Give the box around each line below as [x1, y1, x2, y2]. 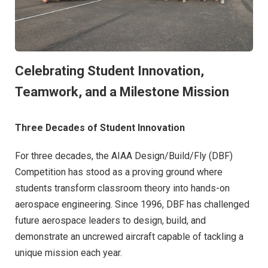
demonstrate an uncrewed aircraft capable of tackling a [15, 231, 243, 243]
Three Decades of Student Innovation [15, 121, 185, 133]
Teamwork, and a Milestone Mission [15, 84, 232, 100]
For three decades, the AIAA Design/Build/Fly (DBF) [15, 150, 233, 162]
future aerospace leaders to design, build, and [15, 215, 206, 227]
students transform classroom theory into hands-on [15, 182, 230, 194]
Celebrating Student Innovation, [15, 63, 204, 79]
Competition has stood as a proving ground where [15, 166, 223, 178]
